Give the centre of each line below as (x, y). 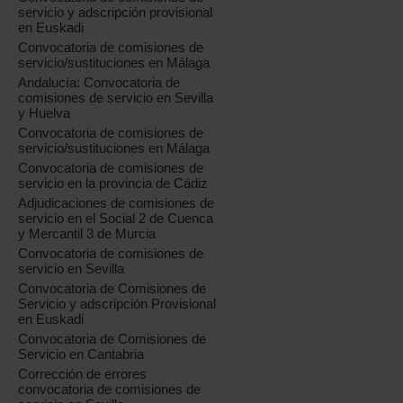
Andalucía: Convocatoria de (99, 83)
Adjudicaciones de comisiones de (116, 203)
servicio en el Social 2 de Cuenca (116, 219)
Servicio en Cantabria (81, 354)
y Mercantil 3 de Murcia (87, 234)
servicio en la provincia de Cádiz (113, 184)
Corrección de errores (83, 374)
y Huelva (45, 113)
